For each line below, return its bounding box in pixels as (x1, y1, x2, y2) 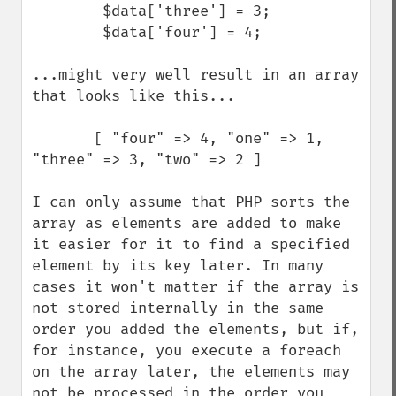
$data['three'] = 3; (32, 2, 103, 20)
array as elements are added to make (32, 214, 341, 232)
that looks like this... (32, 87, 235, 105)
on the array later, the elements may (32, 362, 350, 381)
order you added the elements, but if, (32, 320, 359, 339)
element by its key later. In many (32, 256, 324, 275)
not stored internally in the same (32, 299, 324, 317)
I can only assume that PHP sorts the (32, 193, 350, 211)
